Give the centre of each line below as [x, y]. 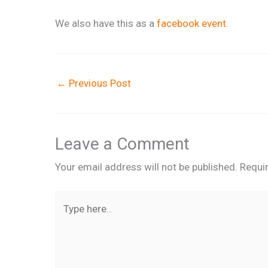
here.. [67, 219]
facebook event [191, 23]
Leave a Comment [122, 144]
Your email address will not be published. [146, 167]
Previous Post [99, 83]
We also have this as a [106, 23]
